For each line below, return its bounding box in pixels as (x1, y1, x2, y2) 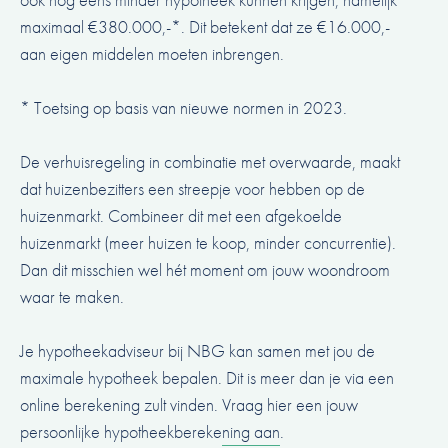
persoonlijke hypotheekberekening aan (20, 420, 280, 444)
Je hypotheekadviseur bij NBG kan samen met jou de (20, 339, 375, 363)
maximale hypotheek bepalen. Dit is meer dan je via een (20, 366, 394, 390)
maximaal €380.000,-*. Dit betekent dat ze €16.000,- (20, 15, 390, 39)
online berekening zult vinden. (20, 393, 222, 417)
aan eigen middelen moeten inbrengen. (20, 42, 284, 66)
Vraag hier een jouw (222, 393, 358, 417)
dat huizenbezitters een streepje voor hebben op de (20, 177, 365, 201)
